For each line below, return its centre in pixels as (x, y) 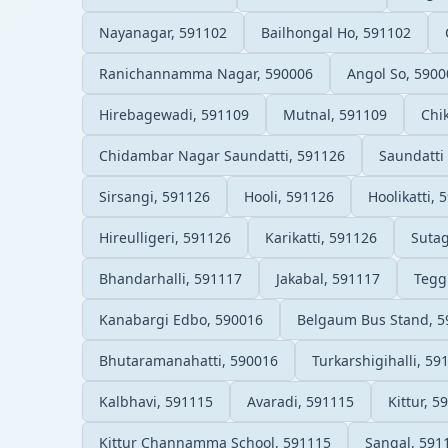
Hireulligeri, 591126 (165, 237)
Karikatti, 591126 (321, 237)
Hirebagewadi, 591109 (174, 114)
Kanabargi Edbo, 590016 (181, 319)
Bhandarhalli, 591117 (170, 278)
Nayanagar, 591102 (163, 32)
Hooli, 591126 (289, 196)
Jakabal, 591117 (328, 278)
